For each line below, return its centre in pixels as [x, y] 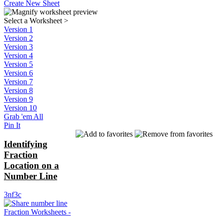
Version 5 [18, 64]
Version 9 [18, 99]
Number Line [31, 176]
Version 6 [18, 73]
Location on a [31, 165]
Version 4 [18, 55]
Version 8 [18, 90]
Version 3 [18, 46]
